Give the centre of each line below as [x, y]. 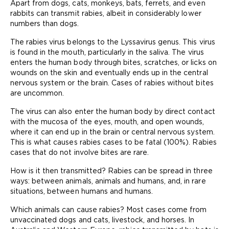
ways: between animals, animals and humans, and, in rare [108, 181]
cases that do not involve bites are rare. [80, 152]
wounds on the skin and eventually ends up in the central [109, 73]
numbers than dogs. [45, 24]
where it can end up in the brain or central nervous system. [112, 132]
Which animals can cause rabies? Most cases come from [109, 210]
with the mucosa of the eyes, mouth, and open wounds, [107, 122]
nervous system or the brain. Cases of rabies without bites [112, 83]
